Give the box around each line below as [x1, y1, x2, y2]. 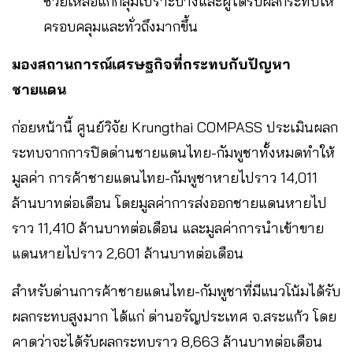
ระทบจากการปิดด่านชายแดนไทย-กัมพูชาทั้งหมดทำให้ [12, 143, 335, 162]
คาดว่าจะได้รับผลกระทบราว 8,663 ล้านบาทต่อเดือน [12, 332, 322, 351]
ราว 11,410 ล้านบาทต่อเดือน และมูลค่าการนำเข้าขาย [12, 218, 324, 237]
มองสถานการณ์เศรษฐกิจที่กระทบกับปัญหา [12, 54, 291, 73]
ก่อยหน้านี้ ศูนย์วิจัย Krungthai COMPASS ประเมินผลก [12, 117, 338, 136]
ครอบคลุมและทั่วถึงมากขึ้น [43, 17, 198, 35]
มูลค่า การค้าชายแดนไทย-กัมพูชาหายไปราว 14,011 [12, 168, 318, 187]
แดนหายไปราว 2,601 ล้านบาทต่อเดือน [12, 243, 243, 262]
